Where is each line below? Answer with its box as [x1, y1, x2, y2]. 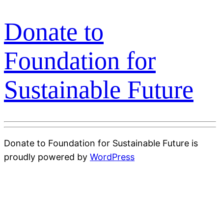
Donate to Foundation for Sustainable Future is [4, 137, 198, 148]
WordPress [90, 151, 135, 162]
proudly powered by [4, 151, 90, 162]
